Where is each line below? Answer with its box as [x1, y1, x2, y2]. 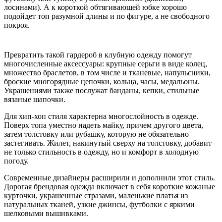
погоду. [4, 157, 29, 166]
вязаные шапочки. [4, 95, 65, 104]
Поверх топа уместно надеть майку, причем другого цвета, [4, 121, 203, 130]
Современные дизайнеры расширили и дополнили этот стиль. [4, 173, 215, 182]
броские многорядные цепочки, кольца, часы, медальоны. [4, 77, 200, 86]
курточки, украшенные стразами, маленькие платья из [4, 191, 188, 200]
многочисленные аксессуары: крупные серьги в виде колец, [4, 59, 207, 68]
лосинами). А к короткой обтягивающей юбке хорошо [4, 3, 187, 12]
